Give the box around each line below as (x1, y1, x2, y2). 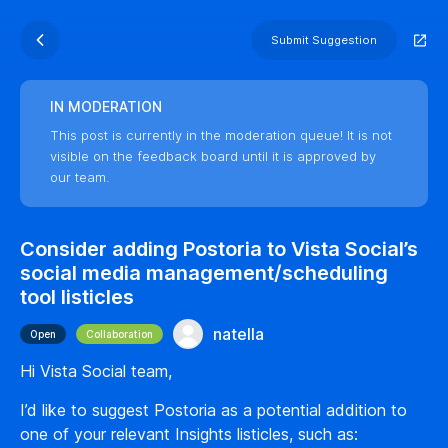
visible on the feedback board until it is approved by (50, 148, 376, 164)
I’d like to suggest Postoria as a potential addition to (20, 400, 407, 420)
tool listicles (20, 285, 134, 309)
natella (213, 324, 264, 344)
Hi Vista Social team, (20, 361, 172, 381)
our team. (50, 169, 109, 185)
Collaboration (86, 328, 153, 340)
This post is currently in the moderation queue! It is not (50, 127, 392, 143)
